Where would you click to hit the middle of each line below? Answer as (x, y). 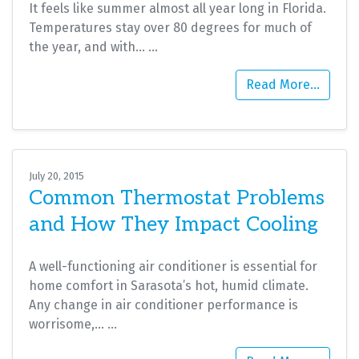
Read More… (283, 84)
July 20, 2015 (56, 175)
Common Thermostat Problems (177, 198)
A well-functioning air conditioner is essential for (173, 266)
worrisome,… (68, 324)
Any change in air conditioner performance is (163, 305)
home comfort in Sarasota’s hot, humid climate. (169, 285)
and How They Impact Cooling (173, 224)
